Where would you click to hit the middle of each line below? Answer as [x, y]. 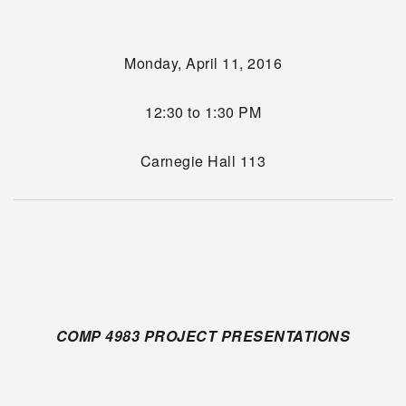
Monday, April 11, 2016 [203, 63]
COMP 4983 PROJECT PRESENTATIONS [203, 336]
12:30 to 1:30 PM [203, 112]
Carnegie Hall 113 [203, 161]
